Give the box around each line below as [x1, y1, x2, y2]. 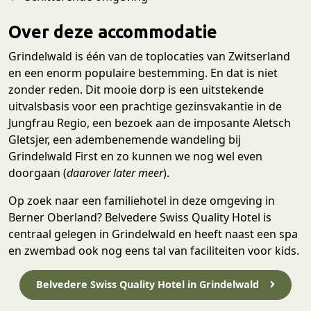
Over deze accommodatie [8, 22, 217, 42]
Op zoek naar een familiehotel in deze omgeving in [8, 193, 275, 209]
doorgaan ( [8, 165, 67, 181]
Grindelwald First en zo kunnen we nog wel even [8, 149, 262, 165]
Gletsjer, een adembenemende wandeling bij [8, 132, 241, 148]
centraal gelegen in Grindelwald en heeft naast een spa [8, 226, 298, 242]
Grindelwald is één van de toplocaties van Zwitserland [8, 49, 290, 65]
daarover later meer [67, 165, 163, 181]
